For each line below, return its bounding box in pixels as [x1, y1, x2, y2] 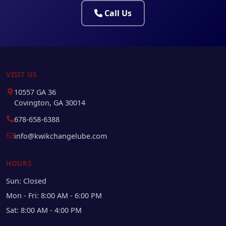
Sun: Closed [6, 176, 46, 186]
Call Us [104, 7, 132, 19]
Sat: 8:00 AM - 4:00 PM [6, 205, 82, 215]
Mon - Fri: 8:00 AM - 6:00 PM [6, 190, 102, 200]
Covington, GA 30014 [14, 97, 85, 107]
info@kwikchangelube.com [14, 131, 107, 141]
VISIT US [6, 69, 37, 79]
